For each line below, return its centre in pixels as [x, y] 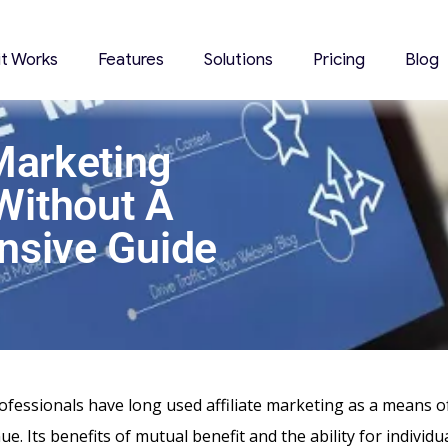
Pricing [339, 59]
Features [131, 59]
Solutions [239, 59]
